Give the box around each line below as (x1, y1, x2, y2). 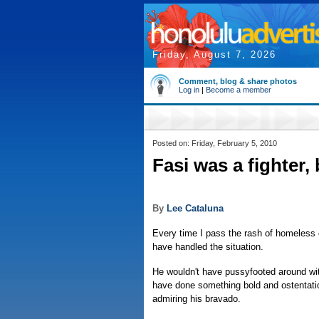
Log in (179, 85, 199, 94)
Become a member (206, 85, 271, 94)
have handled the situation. (152, 241, 263, 252)
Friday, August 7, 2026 (152, 49, 276, 60)
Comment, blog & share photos (179, 77, 297, 85)
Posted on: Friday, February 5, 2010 (152, 139, 277, 147)
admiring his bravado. (152, 293, 241, 304)
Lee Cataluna (167, 203, 224, 214)
